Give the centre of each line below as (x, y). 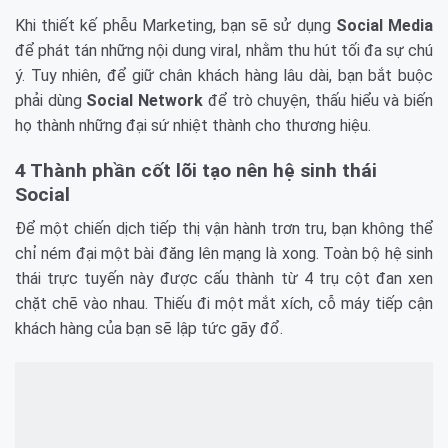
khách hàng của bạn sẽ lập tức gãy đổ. (149, 329)
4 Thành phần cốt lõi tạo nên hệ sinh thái (196, 170)
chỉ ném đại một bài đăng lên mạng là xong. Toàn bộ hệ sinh (224, 254)
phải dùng (51, 100)
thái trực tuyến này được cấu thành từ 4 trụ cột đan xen (224, 279)
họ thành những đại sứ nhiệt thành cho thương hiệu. (193, 125)
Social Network (145, 100)
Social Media (384, 25)
